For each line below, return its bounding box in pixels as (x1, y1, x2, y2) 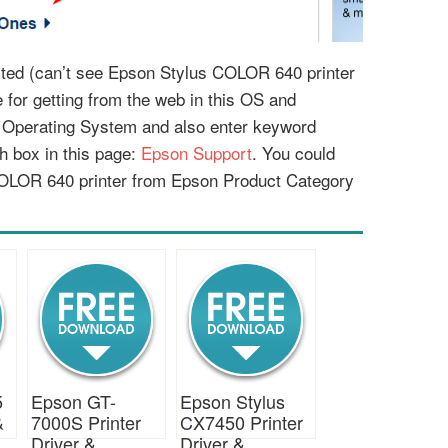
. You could (252, 140, 335, 166)
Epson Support (141, 140, 252, 166)
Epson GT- (30, 388, 116, 415)
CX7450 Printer (180, 409, 304, 436)
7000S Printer (30, 409, 141, 436)
